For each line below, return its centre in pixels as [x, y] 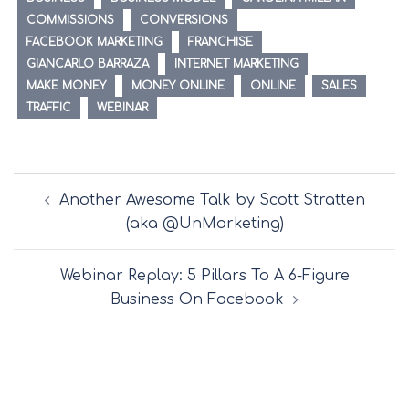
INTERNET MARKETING [236, 63]
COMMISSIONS [70, 20]
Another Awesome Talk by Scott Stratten [212, 199]
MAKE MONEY [66, 85]
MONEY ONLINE [178, 85]
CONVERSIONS [184, 20]
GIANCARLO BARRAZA [88, 63]
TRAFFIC [49, 107]
